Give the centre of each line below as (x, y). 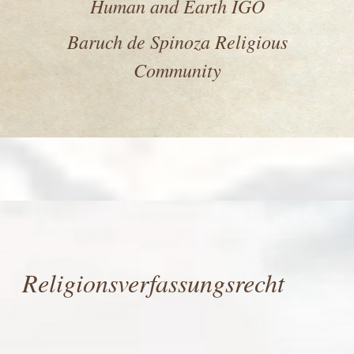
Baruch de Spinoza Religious (177, 41)
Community (177, 70)
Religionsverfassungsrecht (154, 282)
